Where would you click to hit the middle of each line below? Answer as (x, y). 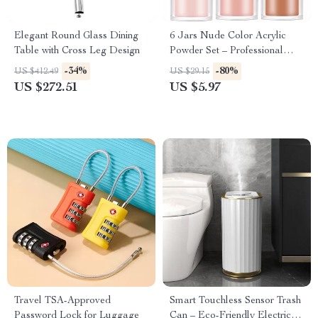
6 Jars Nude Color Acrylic (228, 36)
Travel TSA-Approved (62, 301)
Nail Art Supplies (207, 66)
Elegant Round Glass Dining (76, 36)
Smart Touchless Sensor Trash (235, 301)
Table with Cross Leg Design (77, 51)
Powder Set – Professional (226, 51)
